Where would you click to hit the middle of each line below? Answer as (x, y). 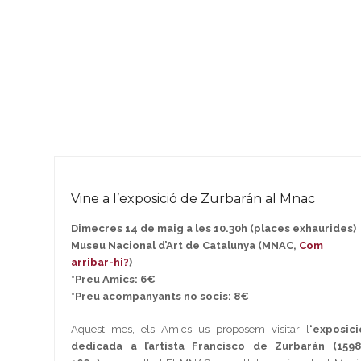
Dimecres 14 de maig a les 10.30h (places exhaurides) (214, 228)
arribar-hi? (100, 262)
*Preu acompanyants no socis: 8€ (160, 296)
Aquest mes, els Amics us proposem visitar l (190, 329)
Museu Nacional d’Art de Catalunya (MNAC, (185, 245)
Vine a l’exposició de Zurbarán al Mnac (193, 198)
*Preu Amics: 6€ (114, 279)
